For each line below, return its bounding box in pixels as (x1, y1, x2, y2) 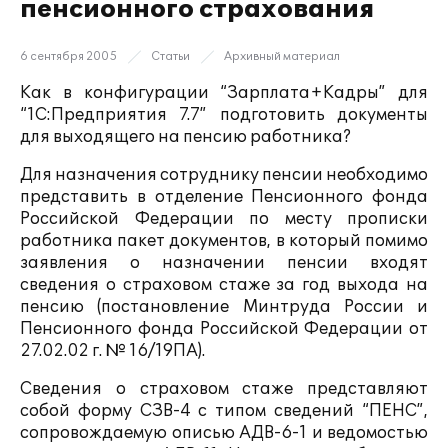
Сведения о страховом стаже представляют (20, 379, 428, 399)
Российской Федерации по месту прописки (20, 209, 428, 229)
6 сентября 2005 (20, 50, 117, 63)
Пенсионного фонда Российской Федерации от (20, 319, 428, 339)
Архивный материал (224, 50, 340, 63)
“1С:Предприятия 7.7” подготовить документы (20, 105, 428, 125)
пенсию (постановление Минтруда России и (20, 297, 428, 317)
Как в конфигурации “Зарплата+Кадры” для (20, 83, 428, 103)
